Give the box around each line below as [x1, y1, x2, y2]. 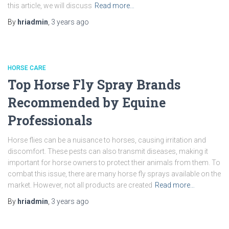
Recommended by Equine [8, 94, 166, 111]
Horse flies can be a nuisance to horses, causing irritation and [8, 136, 206, 144]
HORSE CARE [8, 64, 46, 72]
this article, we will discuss [8, 2, 92, 10]
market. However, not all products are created [8, 181, 152, 189]
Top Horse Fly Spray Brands [8, 76, 180, 93]
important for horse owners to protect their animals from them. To [8, 158, 220, 167]
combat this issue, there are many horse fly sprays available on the [8, 170, 221, 178]
